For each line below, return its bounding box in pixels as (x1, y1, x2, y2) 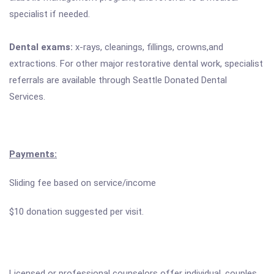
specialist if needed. (9, 9, 90, 20)
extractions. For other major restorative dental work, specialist (9, 58, 263, 69)
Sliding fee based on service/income (9, 177, 156, 188)
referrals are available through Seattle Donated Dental (9, 75, 227, 86)
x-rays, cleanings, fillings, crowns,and (73, 42, 223, 53)
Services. (9, 91, 45, 102)
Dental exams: (9, 42, 73, 53)
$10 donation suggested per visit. (9, 206, 144, 217)
